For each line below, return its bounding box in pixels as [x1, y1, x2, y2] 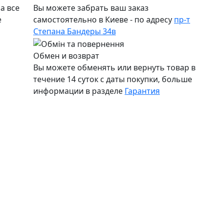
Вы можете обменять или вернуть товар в [33, 62, 196, 73]
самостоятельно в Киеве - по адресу [33, 14, 174, 25]
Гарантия [125, 86, 160, 96]
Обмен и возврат [33, 50, 99, 61]
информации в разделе [33, 86, 125, 96]
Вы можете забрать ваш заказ [33, 2, 149, 14]
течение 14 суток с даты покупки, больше [33, 74, 192, 85]
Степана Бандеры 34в [33, 26, 116, 37]
